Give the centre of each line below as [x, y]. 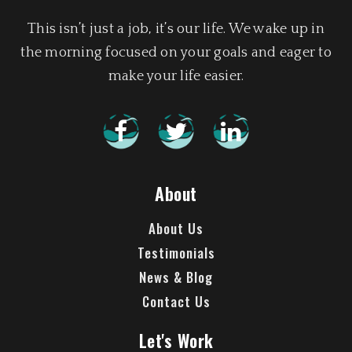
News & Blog [176, 277]
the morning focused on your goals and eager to [176, 53]
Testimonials [176, 253]
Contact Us [176, 302]
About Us [176, 229]
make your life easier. [176, 77]
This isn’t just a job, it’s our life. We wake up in [176, 29]
